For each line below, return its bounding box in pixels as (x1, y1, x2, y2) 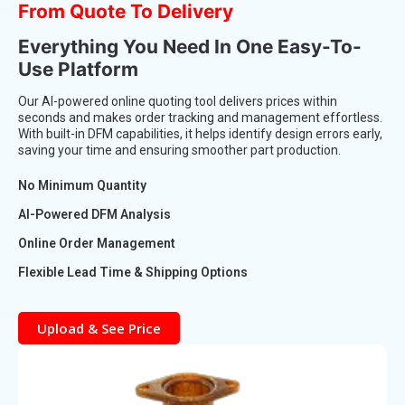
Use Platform (18, 58, 138, 81)
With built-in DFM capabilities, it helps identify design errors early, (18, 127, 382, 142)
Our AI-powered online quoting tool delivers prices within (18, 94, 337, 109)
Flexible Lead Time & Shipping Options (18, 265, 248, 280)
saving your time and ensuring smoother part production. (18, 143, 341, 158)
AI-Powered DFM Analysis (18, 207, 171, 222)
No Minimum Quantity (18, 178, 146, 193)
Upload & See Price (37, 319, 161, 338)
